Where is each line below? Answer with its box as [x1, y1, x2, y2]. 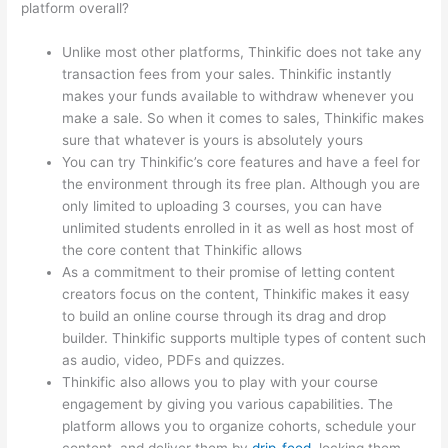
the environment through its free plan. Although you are [62, 175, 421, 192]
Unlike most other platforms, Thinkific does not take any [62, 43, 423, 60]
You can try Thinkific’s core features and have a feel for [62, 153, 421, 170]
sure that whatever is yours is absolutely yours [62, 131, 364, 148]
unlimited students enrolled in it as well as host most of [62, 219, 415, 236]
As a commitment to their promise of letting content [62, 263, 396, 280]
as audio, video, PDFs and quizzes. [62, 351, 286, 368]
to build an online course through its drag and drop [62, 307, 387, 324]
